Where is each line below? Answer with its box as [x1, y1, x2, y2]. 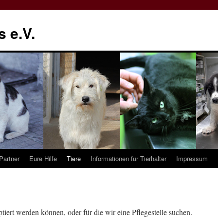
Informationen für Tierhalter [91, 154, 166, 163]
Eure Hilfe [29, 154, 57, 163]
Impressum [176, 154, 208, 163]
